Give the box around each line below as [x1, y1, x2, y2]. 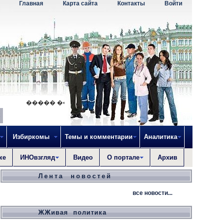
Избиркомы [11, 133, 54, 140]
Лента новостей [38, 172, 112, 180]
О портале [107, 154, 139, 161]
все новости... [133, 190, 172, 196]
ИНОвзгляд [20, 154, 55, 161]
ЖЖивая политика [38, 209, 107, 216]
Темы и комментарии [65, 133, 133, 140]
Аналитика [144, 133, 177, 140]
